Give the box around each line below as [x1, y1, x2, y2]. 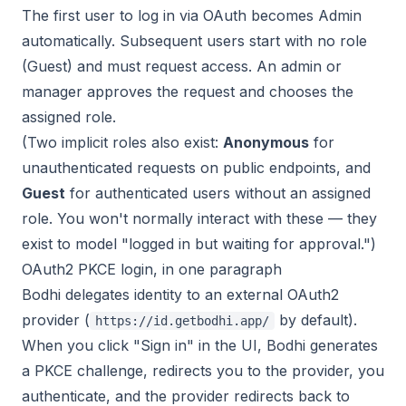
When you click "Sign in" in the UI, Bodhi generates [22, 336, 378, 354]
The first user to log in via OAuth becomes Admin [22, 6, 362, 24]
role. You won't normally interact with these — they [22, 209, 377, 227]
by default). [275, 311, 357, 329]
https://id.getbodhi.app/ [95, 314, 269, 328]
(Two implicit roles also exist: [22, 133, 223, 151]
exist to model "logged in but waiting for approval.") [22, 235, 376, 253]
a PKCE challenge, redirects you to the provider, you [22, 362, 384, 380]
